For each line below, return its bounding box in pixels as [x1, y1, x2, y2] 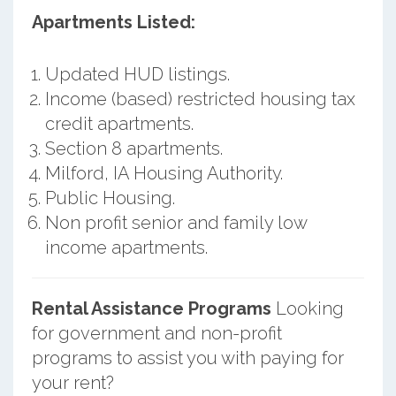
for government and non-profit [31, 322, 282, 344]
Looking [270, 297, 344, 319]
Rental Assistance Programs [31, 297, 271, 319]
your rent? [31, 371, 114, 393]
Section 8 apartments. [44, 137, 223, 159]
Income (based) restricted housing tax [44, 88, 355, 110]
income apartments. [44, 236, 208, 258]
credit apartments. [44, 112, 194, 134]
